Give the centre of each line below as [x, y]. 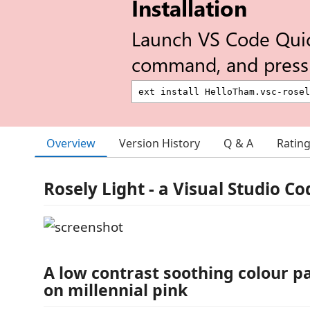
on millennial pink [116, 290]
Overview [71, 143]
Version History [159, 143]
